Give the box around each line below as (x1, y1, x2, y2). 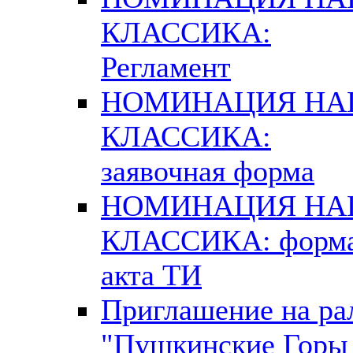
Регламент (101, 50, 231, 84)
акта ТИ (101, 258, 202, 292)
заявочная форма (101, 154, 314, 188)
